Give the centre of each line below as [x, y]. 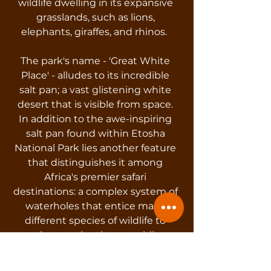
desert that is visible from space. [95, 104]
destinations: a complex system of [95, 191]
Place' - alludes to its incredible [95, 75]
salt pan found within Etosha [95, 133]
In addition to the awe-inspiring [95, 119]
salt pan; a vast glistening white [95, 90]
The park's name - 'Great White [95, 61]
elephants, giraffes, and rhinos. [95, 32]
